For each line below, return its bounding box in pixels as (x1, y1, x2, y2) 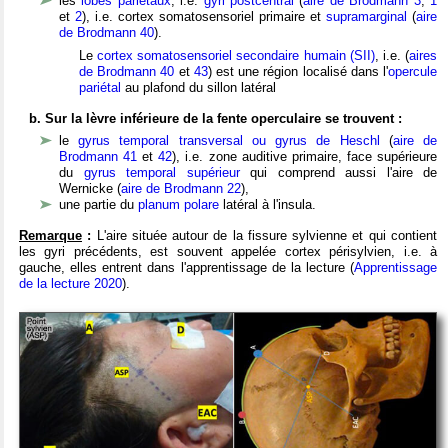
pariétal (79, 79, 121, 95)
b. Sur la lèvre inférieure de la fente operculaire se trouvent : (29, 110, 402, 126)
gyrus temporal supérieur (83, 164, 240, 180)
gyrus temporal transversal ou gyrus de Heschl (78, 132, 380, 148)
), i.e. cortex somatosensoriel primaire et (82, 8, 326, 24)
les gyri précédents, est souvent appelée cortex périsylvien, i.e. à (19, 243, 437, 259)
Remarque (19, 227, 82, 243)
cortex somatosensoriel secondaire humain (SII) (97, 47, 375, 63)
